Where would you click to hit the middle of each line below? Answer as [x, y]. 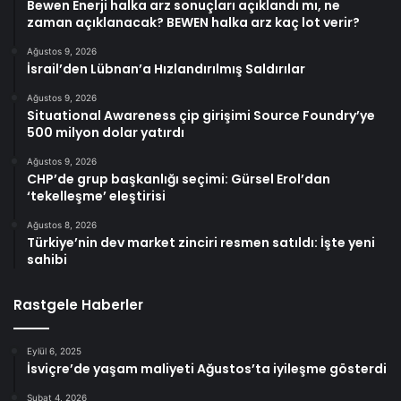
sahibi [47, 259]
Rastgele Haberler [78, 304]
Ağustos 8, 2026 [62, 224]
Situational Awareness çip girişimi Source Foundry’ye [201, 115]
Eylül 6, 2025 [54, 350]
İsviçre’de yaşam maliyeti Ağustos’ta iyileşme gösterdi [207, 368]
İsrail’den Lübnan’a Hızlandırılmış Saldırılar [166, 68]
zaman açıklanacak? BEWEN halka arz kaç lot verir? [193, 22]
